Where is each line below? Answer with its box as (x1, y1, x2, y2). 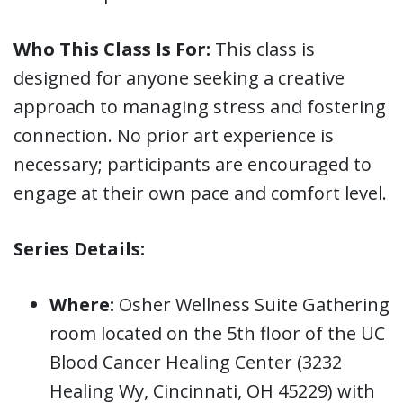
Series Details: (13, 237, 145, 262)
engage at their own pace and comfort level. (13, 181, 387, 206)
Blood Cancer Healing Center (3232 (49, 350, 342, 375)
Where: (49, 292, 119, 318)
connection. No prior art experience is (13, 123, 334, 148)
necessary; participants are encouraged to (13, 152, 372, 177)
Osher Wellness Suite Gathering (119, 292, 390, 318)
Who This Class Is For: (13, 37, 210, 62)
